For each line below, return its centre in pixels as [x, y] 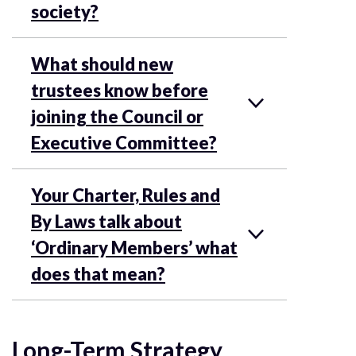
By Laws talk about [106, 221]
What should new [102, 64]
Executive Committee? [124, 142]
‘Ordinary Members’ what [134, 247]
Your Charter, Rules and [126, 195]
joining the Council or [117, 116]
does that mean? [98, 273]
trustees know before [120, 90]
